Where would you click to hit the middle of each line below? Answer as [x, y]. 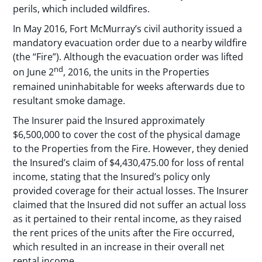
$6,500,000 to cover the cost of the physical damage [127, 135]
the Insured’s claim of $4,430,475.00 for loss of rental [129, 163]
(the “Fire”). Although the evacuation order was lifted [128, 57]
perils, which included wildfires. [82, 8]
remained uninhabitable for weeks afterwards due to [129, 86]
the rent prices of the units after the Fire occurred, [124, 233]
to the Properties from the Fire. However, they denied [131, 149]
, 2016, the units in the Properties [137, 72]
